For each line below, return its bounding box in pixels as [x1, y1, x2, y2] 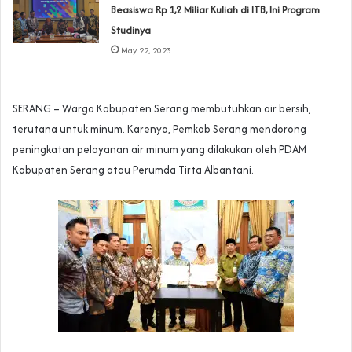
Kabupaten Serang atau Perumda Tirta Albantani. [13, 162, 254, 178]
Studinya [111, 23, 152, 38]
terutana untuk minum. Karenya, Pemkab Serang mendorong [13, 121, 306, 137]
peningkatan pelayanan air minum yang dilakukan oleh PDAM [13, 141, 306, 158]
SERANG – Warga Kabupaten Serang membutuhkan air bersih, [13, 101, 311, 117]
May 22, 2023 [121, 44, 172, 57]
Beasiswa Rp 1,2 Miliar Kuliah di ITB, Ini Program [111, 2, 321, 18]
